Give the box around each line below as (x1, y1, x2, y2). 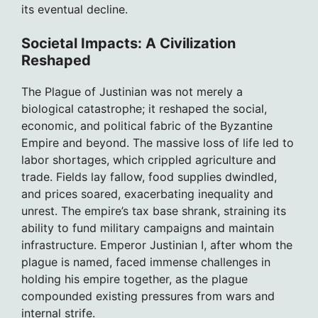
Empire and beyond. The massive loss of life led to (21, 135, 294, 150)
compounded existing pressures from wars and (21, 288, 275, 303)
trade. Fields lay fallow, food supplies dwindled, (21, 169, 277, 184)
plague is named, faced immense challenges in (21, 254, 270, 269)
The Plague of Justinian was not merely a (21, 84, 243, 99)
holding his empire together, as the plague (21, 271, 248, 286)
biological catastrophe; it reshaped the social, (21, 101, 267, 116)
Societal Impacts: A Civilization (21, 34, 236, 52)
